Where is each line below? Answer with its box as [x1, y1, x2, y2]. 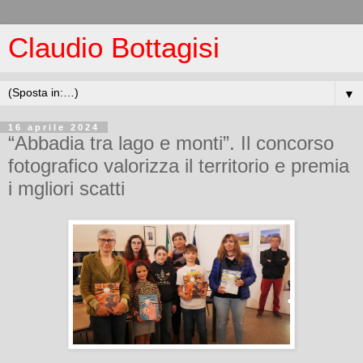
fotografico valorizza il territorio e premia [8, 155, 349, 177]
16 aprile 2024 [8, 122, 100, 132]
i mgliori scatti [8, 177, 125, 199]
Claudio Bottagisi [8, 32, 220, 63]
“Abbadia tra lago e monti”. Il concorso [8, 132, 334, 154]
